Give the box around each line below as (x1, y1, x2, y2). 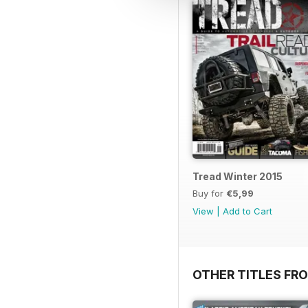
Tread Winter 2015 (192, 170, 283, 182)
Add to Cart (223, 205, 272, 217)
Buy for (192, 187, 226, 199)
